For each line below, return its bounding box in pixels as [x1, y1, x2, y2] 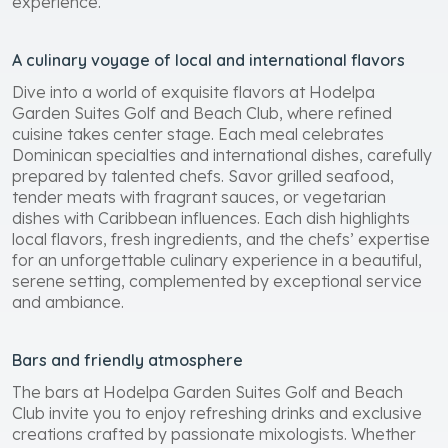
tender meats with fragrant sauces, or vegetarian [12, 186, 386, 207]
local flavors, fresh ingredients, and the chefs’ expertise [12, 228, 430, 249]
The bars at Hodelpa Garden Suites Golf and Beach [12, 381, 403, 402]
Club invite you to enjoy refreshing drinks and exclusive [12, 402, 422, 423]
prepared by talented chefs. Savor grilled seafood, [12, 165, 394, 186]
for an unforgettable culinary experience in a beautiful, [12, 249, 422, 270]
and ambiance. [12, 291, 124, 312]
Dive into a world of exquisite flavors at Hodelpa [12, 81, 375, 102]
